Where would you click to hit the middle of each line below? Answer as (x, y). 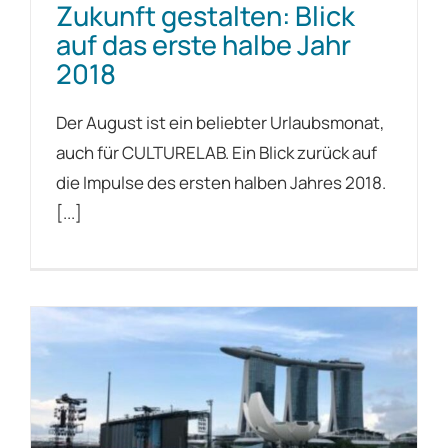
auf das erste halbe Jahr (203, 44)
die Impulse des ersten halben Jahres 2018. (221, 182)
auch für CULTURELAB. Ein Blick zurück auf (216, 152)
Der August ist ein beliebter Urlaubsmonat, (220, 122)
